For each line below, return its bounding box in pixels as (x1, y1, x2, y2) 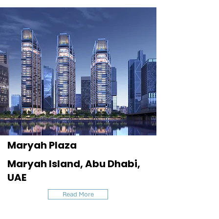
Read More (62, 190, 94, 198)
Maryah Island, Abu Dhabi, (7, 157, 140, 171)
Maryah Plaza (7, 138, 77, 152)
